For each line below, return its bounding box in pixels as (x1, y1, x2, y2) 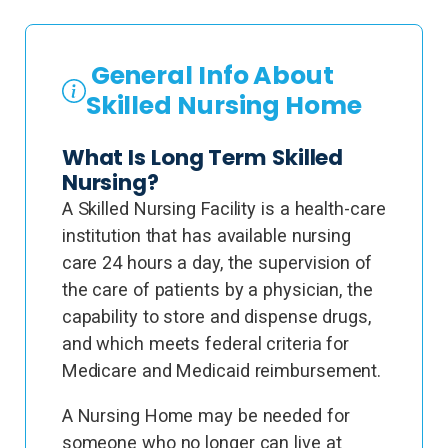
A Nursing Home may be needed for (61, 405, 350, 426)
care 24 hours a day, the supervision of (61, 252, 372, 273)
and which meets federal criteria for (61, 333, 350, 354)
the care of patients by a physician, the (61, 279, 373, 300)
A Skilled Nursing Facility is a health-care (61, 198, 386, 219)
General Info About (85, 58, 334, 93)
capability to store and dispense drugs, (61, 306, 371, 327)
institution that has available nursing (61, 225, 351, 246)
